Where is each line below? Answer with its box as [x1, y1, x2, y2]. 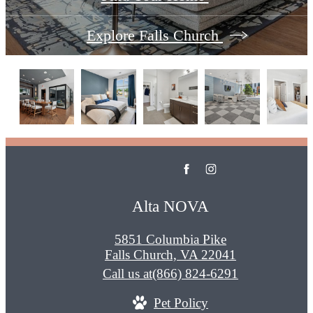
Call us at [103, 266, 152, 282]
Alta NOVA [132, 197, 209, 216]
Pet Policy [154, 296, 208, 311]
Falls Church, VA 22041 [105, 247, 236, 263]
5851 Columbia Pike [115, 232, 226, 247]
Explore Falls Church [87, 27, 223, 45]
